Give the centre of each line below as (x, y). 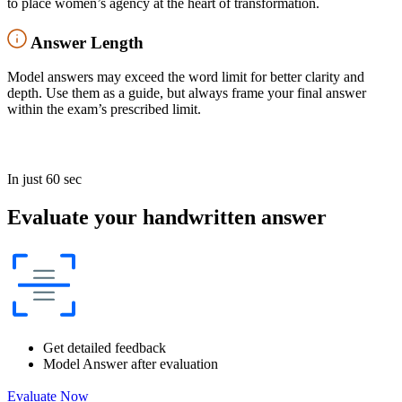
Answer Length (87, 42)
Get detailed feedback (105, 348)
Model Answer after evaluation (131, 364)
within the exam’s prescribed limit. (104, 109)
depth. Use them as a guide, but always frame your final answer (187, 93)
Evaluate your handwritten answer (167, 218)
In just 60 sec (44, 179)
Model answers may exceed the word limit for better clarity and (186, 77)
